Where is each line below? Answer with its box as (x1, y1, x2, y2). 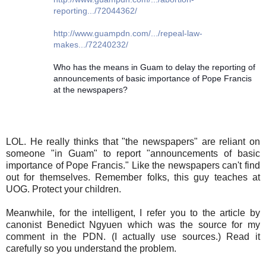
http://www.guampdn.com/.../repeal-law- (53, 28, 202, 38)
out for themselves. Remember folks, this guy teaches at (6, 172, 260, 182)
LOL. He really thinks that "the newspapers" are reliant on (6, 136, 260, 147)
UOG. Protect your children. (6, 183, 121, 194)
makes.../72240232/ (53, 39, 128, 49)
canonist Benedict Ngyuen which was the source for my (6, 219, 260, 230)
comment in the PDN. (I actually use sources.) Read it (6, 231, 260, 242)
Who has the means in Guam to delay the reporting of (53, 62, 255, 72)
